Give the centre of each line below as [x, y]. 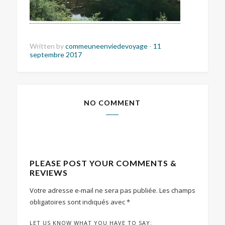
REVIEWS [48, 172]
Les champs [177, 190]
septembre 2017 [55, 54]
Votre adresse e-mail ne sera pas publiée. [93, 190]
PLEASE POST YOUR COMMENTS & [103, 163]
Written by [47, 46]
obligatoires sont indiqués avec [78, 202]
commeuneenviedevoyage [107, 46]
